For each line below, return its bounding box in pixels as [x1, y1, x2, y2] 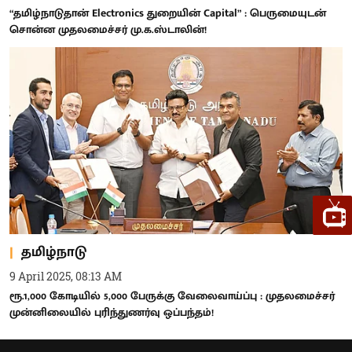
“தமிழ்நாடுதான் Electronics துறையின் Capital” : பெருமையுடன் [9, 3, 326, 22]
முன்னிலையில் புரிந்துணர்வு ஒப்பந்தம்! [9, 303, 214, 321]
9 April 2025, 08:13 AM [9, 269, 122, 284]
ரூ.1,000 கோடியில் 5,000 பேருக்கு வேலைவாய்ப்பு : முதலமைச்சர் [9, 287, 335, 305]
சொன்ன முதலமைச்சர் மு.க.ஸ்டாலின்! [9, 20, 207, 38]
